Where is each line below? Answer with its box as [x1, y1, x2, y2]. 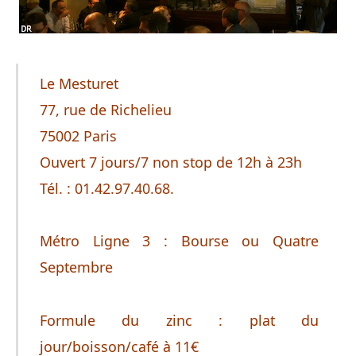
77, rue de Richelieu [39, 100, 172, 120]
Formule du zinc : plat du [39, 310, 319, 330]
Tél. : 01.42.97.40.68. [39, 179, 174, 199]
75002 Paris [39, 126, 117, 146]
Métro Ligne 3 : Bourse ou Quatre [39, 231, 319, 251]
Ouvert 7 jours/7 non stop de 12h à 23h [39, 153, 302, 172]
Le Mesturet [39, 74, 118, 94]
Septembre [39, 257, 113, 277]
